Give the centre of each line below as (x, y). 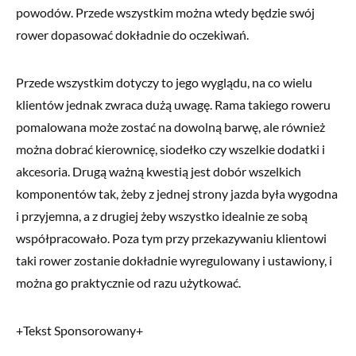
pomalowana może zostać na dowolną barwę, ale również (170, 127)
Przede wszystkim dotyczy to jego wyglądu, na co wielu (164, 83)
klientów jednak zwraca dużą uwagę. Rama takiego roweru (173, 105)
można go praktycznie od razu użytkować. (128, 283)
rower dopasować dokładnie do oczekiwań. (132, 35)
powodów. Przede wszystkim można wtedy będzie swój (165, 13)
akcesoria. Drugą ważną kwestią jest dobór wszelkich (159, 172)
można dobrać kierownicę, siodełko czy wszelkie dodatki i (170, 149)
